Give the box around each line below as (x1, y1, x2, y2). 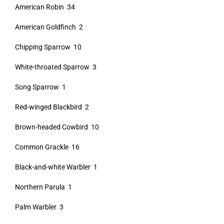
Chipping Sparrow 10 (14, 43, 81, 51)
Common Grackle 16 (14, 143, 79, 151)
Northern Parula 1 (14, 183, 72, 191)
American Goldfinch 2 (14, 23, 83, 31)
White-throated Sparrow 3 (14, 63, 96, 71)
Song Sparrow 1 (14, 83, 66, 91)
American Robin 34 (14, 3, 75, 11)
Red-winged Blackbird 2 (14, 103, 89, 111)
